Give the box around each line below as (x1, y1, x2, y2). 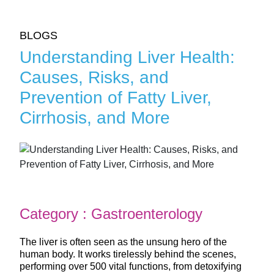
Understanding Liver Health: (20, 47, 235, 67)
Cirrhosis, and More (20, 108, 170, 127)
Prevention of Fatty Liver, (20, 87, 212, 107)
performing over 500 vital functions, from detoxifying (20, 261, 242, 272)
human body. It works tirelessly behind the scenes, (20, 248, 236, 259)
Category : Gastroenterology (20, 205, 202, 222)
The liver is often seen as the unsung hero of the (20, 236, 227, 247)
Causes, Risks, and (20, 67, 169, 87)
